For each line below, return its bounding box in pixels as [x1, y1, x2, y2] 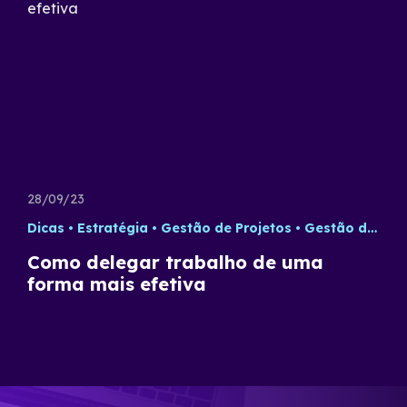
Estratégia [77, 220, 148, 236]
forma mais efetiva [27, 273, 206, 295]
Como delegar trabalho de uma [27, 251, 323, 273]
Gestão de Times [304, 220, 367, 236]
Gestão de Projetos [161, 220, 292, 236]
